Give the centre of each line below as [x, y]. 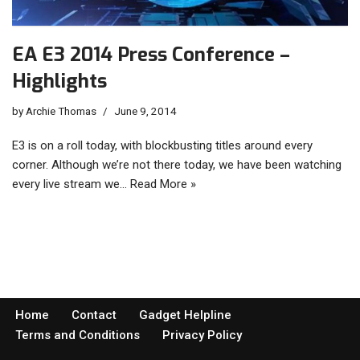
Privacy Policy [202, 335]
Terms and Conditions [78, 335]
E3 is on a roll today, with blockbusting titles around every [162, 146]
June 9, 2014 [145, 111]
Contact [94, 315]
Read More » [163, 184]
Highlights [59, 82]
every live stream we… [71, 184]
